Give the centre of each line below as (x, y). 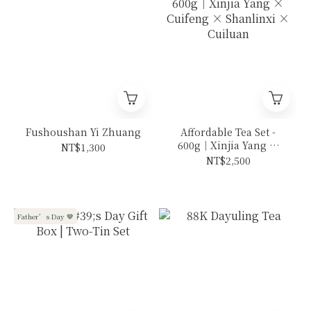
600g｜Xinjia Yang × (228, 145)
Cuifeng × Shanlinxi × (228, 159)
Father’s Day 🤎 (45, 217)
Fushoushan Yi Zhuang (83, 132)
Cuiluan (228, 172)
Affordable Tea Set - (228, 132)
